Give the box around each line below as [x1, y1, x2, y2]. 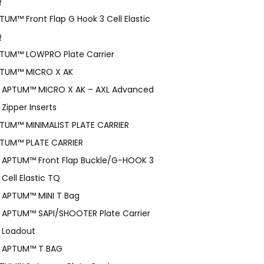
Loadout [2, 225, 35, 237]
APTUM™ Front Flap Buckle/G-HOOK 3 [2, 154, 154, 166]
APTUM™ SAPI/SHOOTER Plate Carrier [2, 207, 150, 219]
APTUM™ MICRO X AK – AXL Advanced [2, 83, 154, 95]
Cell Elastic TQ [2, 171, 60, 184]
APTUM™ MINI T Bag [2, 189, 80, 202]
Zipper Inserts [2, 101, 57, 113]
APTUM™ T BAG [2, 242, 62, 255]
